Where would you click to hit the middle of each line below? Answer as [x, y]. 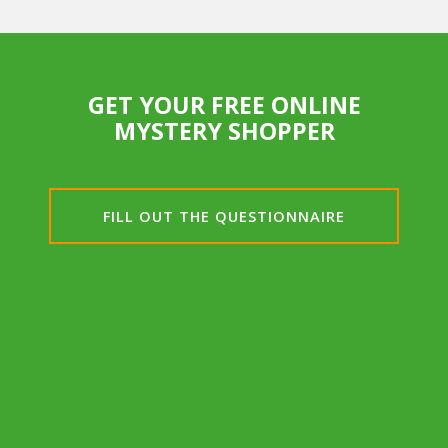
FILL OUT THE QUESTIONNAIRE [224, 216]
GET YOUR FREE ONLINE [224, 104]
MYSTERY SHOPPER [224, 130]
